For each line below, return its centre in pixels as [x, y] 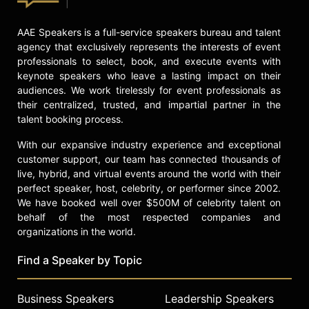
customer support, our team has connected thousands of [149, 159]
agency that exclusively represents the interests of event [149, 46]
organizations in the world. [77, 231]
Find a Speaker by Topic [80, 260]
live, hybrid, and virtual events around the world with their [149, 173]
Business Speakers [66, 298]
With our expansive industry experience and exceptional [149, 144]
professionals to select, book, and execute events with [149, 61]
